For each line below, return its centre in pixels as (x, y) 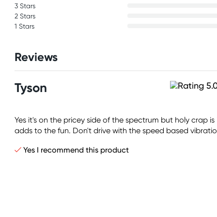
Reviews (36, 57)
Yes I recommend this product (75, 150)
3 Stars (25, 6)
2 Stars (25, 16)
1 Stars (24, 26)
